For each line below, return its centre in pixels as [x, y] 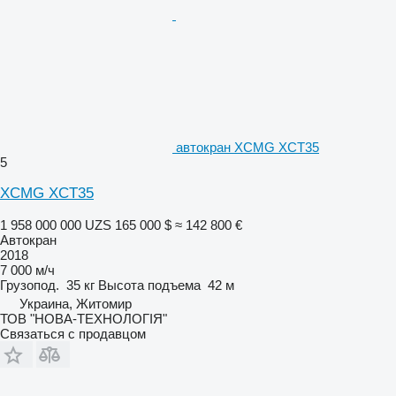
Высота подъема [149, 285]
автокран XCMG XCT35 [247, 147]
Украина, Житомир [76, 303]
